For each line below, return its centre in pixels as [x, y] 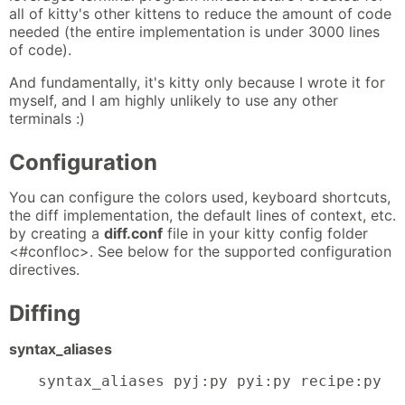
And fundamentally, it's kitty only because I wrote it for [197, 82]
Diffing [45, 314]
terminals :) [47, 118]
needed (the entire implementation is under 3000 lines [194, 31]
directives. [44, 270]
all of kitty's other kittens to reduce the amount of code [200, 13]
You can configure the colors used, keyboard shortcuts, [200, 198]
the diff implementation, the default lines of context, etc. [202, 216]
